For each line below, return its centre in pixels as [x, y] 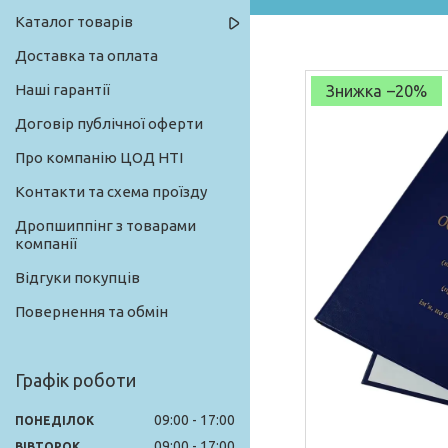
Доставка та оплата [86, 56]
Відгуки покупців [77, 278]
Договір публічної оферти [109, 124]
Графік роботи [75, 380]
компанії [46, 244]
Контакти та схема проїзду [111, 192]
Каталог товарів [74, 22]
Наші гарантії [62, 90]
